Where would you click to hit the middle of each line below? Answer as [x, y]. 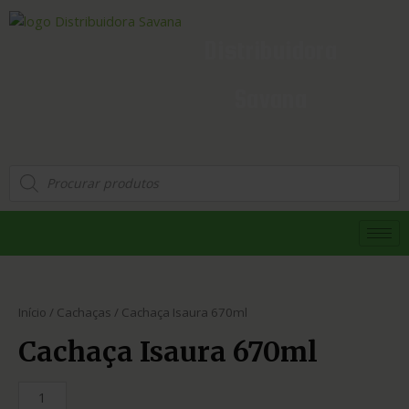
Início [32, 312]
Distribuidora [271, 51]
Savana [271, 99]
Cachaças [84, 312]
